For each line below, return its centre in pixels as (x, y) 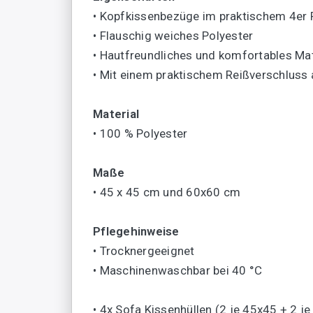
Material (116, 114)
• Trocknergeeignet (144, 250)
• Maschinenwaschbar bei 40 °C (178, 270)
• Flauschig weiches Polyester (173, 35)
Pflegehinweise (136, 231)
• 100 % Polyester (140, 133)
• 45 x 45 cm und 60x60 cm (167, 192)
